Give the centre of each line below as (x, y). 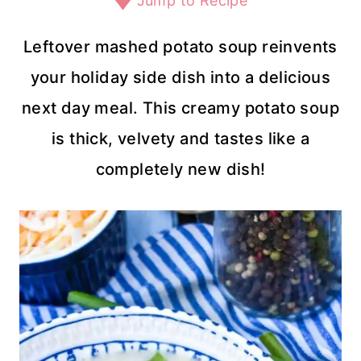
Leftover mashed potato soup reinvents (180, 47)
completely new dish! (180, 170)
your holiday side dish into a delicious (180, 78)
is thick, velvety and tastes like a (180, 139)
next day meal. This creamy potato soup (180, 108)
